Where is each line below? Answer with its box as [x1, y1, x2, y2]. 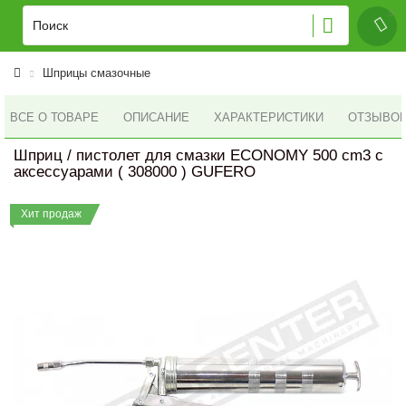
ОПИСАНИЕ [123, 111, 189, 124]
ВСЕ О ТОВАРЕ [10, 110, 99, 124]
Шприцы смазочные [43, 66, 150, 80]
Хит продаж [21, 208, 82, 220]
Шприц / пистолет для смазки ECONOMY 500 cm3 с [14, 147, 383, 164]
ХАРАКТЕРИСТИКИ [214, 111, 324, 124]
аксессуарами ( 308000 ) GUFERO [14, 163, 256, 180]
